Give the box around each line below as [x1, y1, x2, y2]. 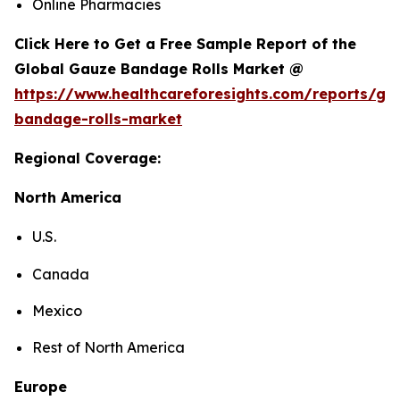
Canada [32, 264, 89, 283]
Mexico [32, 302, 82, 320]
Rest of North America [32, 338, 188, 357]
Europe [14, 378, 67, 396]
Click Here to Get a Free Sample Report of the [14, 35, 356, 54]
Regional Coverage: [14, 149, 161, 168]
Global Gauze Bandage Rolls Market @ [14, 60, 304, 79]
